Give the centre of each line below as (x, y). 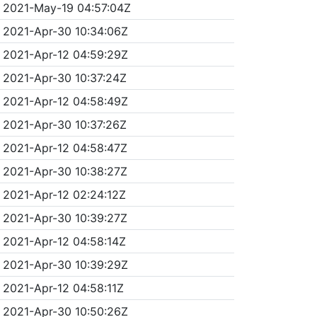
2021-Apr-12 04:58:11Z (63, 288)
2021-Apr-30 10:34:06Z (65, 31)
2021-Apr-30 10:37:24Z (64, 77)
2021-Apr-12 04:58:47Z (65, 148)
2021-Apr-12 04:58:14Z (64, 241)
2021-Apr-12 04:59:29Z (65, 54)
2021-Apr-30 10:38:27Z (65, 171)
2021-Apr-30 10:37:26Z (64, 124)
